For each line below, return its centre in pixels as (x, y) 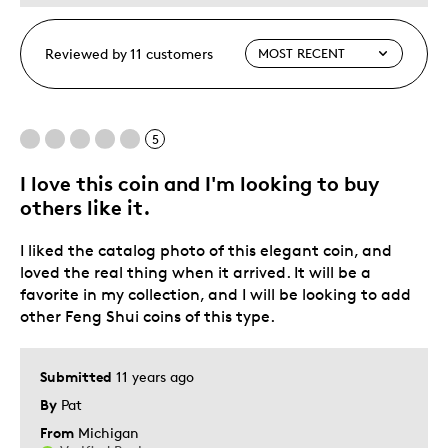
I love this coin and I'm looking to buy (199, 183)
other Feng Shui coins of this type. (147, 316)
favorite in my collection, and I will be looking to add (215, 294)
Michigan (108, 432)
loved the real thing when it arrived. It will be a (195, 272)
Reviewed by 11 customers (129, 53)
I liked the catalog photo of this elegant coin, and (206, 250)
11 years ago (155, 376)
